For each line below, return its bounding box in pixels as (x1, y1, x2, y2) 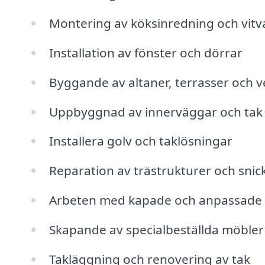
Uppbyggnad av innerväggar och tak (49, 103, 263, 120)
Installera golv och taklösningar (49, 132, 232, 150)
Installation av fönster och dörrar (49, 44, 243, 61)
